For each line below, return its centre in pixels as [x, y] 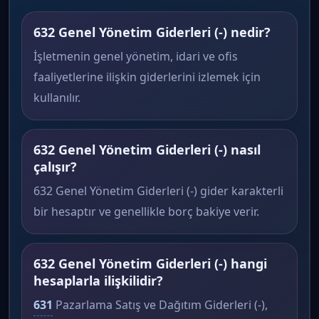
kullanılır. [57, 98]
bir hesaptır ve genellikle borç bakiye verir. [146, 211]
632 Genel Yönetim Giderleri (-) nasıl [147, 150]
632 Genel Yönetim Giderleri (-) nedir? [152, 32]
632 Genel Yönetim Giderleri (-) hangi [150, 263]
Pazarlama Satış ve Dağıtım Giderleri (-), [160, 305]
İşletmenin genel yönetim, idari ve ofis [136, 56]
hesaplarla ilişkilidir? [98, 281]
